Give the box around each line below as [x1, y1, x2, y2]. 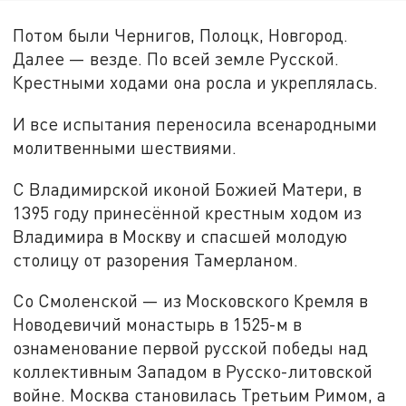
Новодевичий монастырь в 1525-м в [13, 314, 303, 335]
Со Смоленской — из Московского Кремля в [13, 290, 369, 312]
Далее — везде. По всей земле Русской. [13, 48, 340, 70]
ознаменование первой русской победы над [13, 337, 369, 359]
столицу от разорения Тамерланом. [13, 248, 299, 270]
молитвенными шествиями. [13, 136, 237, 158]
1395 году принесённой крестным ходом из [13, 201, 362, 223]
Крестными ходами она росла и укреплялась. [13, 72, 379, 93]
